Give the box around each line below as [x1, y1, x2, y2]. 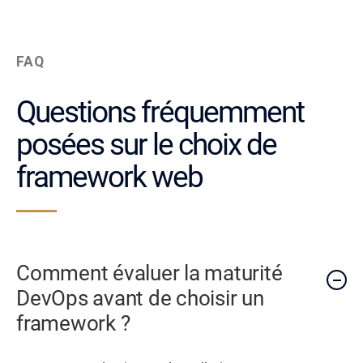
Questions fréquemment [16, 94, 304, 130]
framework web [16, 159, 203, 194]
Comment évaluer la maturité [16, 261, 283, 286]
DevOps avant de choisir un [16, 286, 264, 311]
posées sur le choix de [16, 126, 276, 162]
